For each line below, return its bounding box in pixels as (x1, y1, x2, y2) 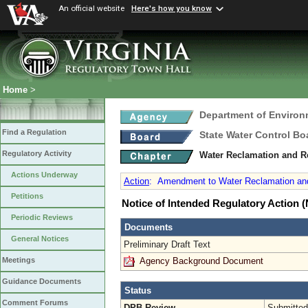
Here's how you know (131, 3, 212, 14)
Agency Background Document (140, 255, 263, 266)
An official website (58, 3, 124, 13)
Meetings (2, 256, 35, 265)
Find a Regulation (2, 128, 67, 137)
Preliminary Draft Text (124, 239, 210, 250)
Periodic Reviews (11, 213, 73, 222)
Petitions (11, 192, 43, 201)
